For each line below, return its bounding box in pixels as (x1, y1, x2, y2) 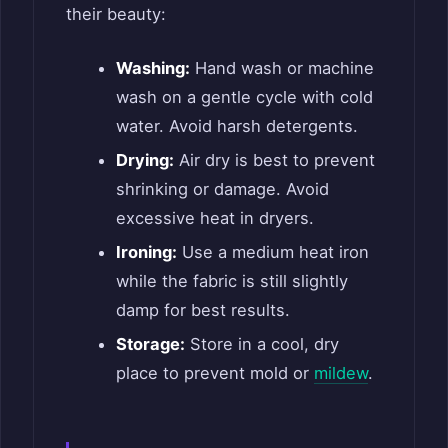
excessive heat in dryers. (115, 207, 314, 228)
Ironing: (115, 241, 177, 262)
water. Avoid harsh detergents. (115, 115, 358, 136)
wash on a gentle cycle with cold (115, 86, 373, 107)
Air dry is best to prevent (173, 149, 375, 170)
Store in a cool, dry (184, 333, 339, 354)
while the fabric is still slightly (115, 270, 348, 291)
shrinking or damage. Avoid (115, 178, 329, 199)
